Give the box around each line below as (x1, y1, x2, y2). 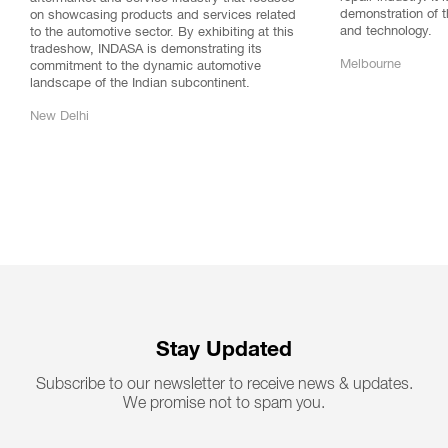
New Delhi (30, 110, 89, 124)
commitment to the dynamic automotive (30, 60, 261, 74)
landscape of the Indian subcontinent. (30, 77, 250, 91)
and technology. (340, 25, 432, 39)
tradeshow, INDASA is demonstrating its (30, 43, 262, 57)
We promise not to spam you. (123, 395, 325, 412)
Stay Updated (156, 339, 292, 360)
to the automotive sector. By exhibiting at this (30, 26, 294, 40)
